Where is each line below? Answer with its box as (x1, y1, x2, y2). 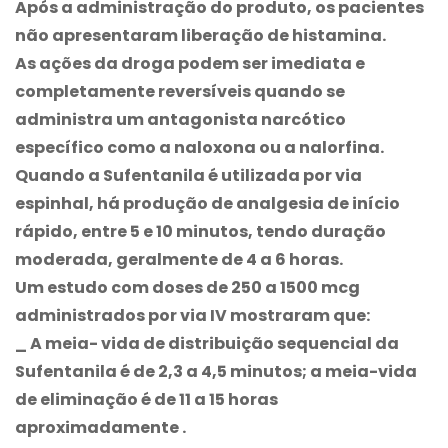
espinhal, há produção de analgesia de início (15, 191, 400, 215)
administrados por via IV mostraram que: (15, 303, 370, 327)
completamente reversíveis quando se (15, 79, 345, 103)
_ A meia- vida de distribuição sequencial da (15, 331, 399, 355)
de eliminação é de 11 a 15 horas (15, 387, 278, 411)
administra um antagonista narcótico (15, 107, 346, 131)
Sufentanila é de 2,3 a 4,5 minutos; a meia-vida (15, 359, 417, 383)
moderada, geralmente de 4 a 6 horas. (15, 247, 343, 271)
